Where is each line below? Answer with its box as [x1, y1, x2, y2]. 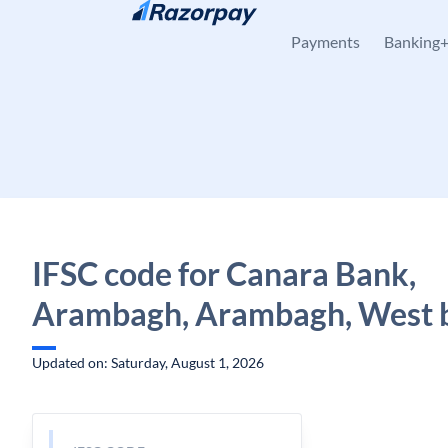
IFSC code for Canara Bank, [32, 254, 416, 293]
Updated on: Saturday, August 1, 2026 [32, 354, 264, 371]
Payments [291, 32, 360, 51]
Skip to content [48, 17, 143, 34]
